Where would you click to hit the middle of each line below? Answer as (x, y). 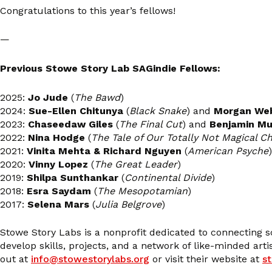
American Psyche (228, 151)
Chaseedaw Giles (70, 124)
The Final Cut (151, 124)
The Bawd (97, 97)
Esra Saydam (60, 191)
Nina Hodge (58, 137)
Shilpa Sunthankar (74, 177)
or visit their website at (206, 259)
